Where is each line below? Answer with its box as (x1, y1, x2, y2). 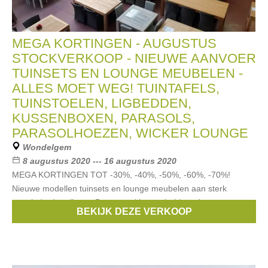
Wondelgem (23, 142, 71, 152)
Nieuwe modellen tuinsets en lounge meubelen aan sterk (12, 184, 227, 193)
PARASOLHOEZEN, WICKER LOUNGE (12, 126, 248, 141)
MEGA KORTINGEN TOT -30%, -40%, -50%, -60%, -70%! (12, 170, 230, 179)
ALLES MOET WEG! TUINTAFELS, (12, 81, 220, 96)
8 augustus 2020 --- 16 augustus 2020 (23, 156, 176, 166)
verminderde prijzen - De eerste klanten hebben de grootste (12, 197, 239, 207)
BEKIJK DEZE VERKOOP (76, 206, 192, 217)
